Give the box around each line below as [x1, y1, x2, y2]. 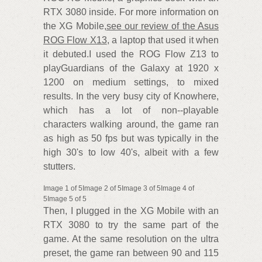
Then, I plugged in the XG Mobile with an [43, 206, 219, 216]
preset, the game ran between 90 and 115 [43, 248, 219, 258]
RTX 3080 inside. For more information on [43, 7, 219, 18]
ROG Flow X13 [43, 35, 107, 46]
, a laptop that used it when [106, 35, 219, 46]
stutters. [43, 161, 75, 172]
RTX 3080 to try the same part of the [43, 220, 219, 230]
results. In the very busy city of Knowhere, [43, 91, 219, 102]
